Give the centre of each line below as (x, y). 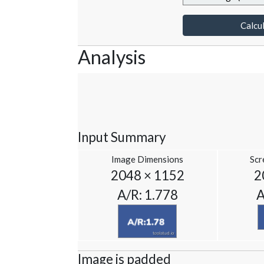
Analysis (112, 57)
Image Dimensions (148, 159)
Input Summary (122, 137)
